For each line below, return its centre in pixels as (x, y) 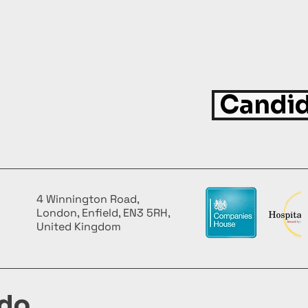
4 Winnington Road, (88, 199)
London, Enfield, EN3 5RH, (103, 213)
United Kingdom (79, 227)
